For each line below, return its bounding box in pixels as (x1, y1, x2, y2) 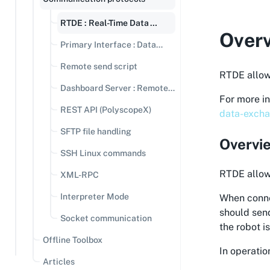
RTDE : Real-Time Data (60, 18, 150, 28)
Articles (43, 257, 75, 266)
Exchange (60, 31, 100, 41)
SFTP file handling (60, 127, 131, 136)
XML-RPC (60, 170, 99, 180)
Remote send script (60, 61, 137, 71)
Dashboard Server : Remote (60, 83, 168, 93)
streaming (60, 53, 101, 63)
